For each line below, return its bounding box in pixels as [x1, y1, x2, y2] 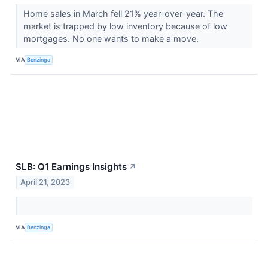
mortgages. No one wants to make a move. [23, 33, 201, 44]
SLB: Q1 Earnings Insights [16, 160, 127, 172]
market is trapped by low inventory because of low [23, 20, 227, 31]
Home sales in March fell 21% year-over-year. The [23, 8, 223, 19]
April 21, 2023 [20, 177, 71, 187]
